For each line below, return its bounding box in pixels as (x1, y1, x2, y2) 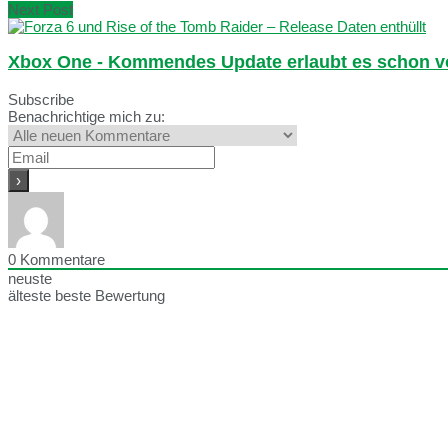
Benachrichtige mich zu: (8, 107, 165, 125)
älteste (8, 286, 51, 304)
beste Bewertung (55, 286, 165, 304)
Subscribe (8, 90, 74, 108)
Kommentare (16, 250, 105, 268)
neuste (8, 269, 52, 287)
